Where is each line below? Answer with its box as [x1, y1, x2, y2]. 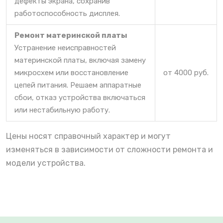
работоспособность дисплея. [14, 8, 120, 18]
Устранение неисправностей [14, 43, 116, 52]
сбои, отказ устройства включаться [14, 93, 145, 102]
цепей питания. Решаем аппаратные [14, 80, 141, 90]
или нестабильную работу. [14, 105, 110, 114]
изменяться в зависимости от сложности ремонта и [6, 144, 213, 154]
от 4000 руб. [163, 68, 209, 77]
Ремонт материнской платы [14, 30, 127, 40]
